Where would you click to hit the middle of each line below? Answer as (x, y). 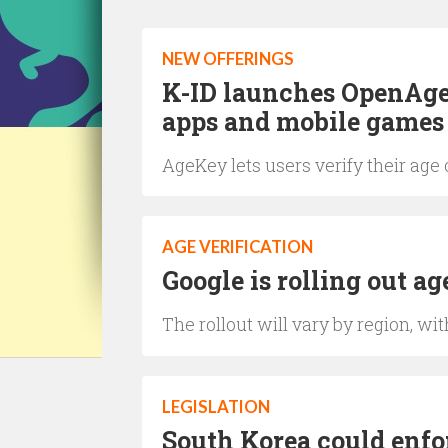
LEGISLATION (216, 407)
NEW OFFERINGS (228, 59)
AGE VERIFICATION (237, 247)
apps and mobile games (303, 121)
